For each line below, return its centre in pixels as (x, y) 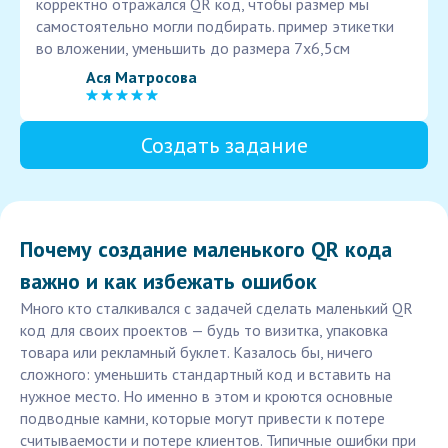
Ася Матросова (141, 76)
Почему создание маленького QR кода (206, 249)
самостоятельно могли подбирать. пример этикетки (215, 26)
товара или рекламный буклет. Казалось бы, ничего (196, 352)
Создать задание (224, 145)
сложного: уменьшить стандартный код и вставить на (205, 374)
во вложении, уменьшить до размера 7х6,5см (193, 48)
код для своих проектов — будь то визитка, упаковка (204, 330)
